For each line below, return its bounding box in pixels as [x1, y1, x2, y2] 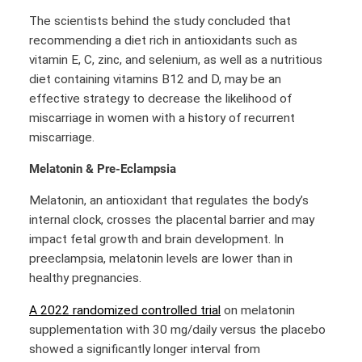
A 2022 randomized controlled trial [29, 302, 221, 318]
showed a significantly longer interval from [29, 341, 260, 356]
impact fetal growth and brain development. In [29, 232, 284, 247]
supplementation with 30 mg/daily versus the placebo [29, 322, 326, 337]
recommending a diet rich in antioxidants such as [29, 32, 297, 48]
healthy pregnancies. [29, 271, 141, 286]
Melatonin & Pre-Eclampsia [29, 162, 176, 177]
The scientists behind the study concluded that [29, 13, 291, 28]
